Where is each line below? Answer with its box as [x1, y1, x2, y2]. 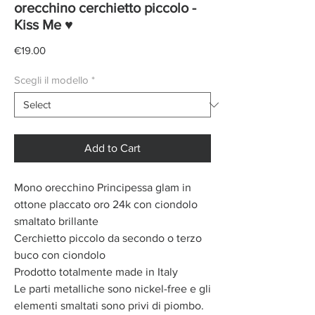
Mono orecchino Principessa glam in [14, 181, 191, 194]
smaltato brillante [14, 215, 98, 228]
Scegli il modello [14, 74, 89, 86]
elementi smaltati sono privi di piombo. [14, 300, 204, 312]
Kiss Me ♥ [14, 17, 73, 33]
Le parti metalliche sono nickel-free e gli [14, 283, 211, 295]
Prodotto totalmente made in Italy [14, 266, 178, 278]
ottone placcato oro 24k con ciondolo [14, 198, 198, 211]
